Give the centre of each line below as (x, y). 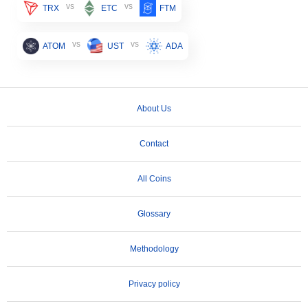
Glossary (154, 214)
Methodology (154, 249)
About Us (154, 109)
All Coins (154, 179)
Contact (154, 144)
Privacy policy (154, 284)
